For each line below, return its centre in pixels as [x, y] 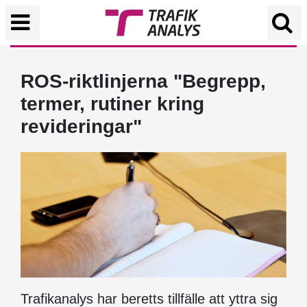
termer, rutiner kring [112, 104]
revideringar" [81, 126]
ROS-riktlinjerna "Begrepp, [143, 81]
